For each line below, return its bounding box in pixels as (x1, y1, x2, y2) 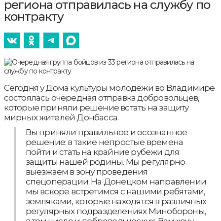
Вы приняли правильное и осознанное (25, 127, 187, 138)
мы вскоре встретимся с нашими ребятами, (25, 186, 206, 197)
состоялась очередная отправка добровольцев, (3, 93, 200, 103)
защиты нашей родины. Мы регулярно (25, 157, 185, 167)
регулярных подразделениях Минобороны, (25, 206, 206, 217)
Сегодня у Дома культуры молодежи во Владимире (3, 83, 215, 93)
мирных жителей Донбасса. (3, 112, 119, 123)
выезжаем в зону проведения (25, 167, 148, 177)
